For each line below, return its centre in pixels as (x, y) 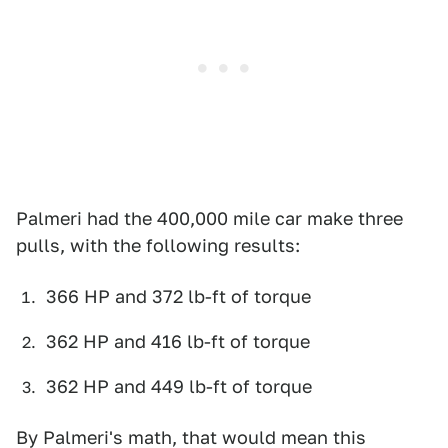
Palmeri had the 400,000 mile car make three (209, 218)
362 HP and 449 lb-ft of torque (179, 386)
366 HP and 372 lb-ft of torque (178, 296)
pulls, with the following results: (158, 245)
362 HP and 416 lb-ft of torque (178, 341)
